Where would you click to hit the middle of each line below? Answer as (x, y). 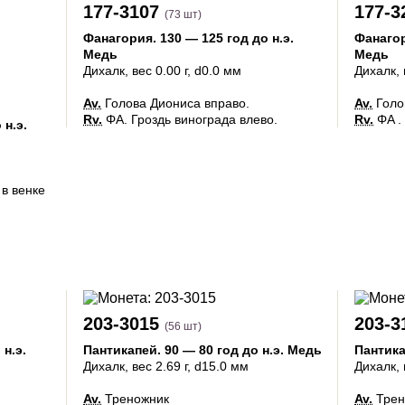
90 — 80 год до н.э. (224, 350)
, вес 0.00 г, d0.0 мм (183, 71)
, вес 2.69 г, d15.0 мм (187, 366)
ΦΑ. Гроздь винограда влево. (190, 119)
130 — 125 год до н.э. (227, 38)
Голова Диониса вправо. (175, 103)
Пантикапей (120, 350)
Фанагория (118, 38)
